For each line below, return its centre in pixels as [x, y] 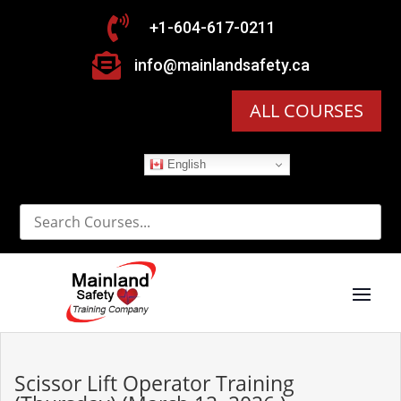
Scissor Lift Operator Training [154, 384]
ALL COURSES [306, 111]
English [184, 164]
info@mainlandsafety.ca [222, 65]
